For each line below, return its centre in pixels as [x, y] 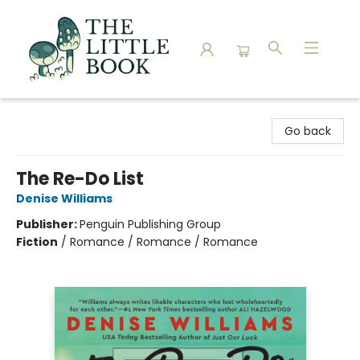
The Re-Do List [80, 179]
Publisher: [48, 224]
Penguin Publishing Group [150, 224]
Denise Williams [64, 198]
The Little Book [53, 113]
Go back [308, 131]
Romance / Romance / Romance [164, 242]
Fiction [37, 242]
